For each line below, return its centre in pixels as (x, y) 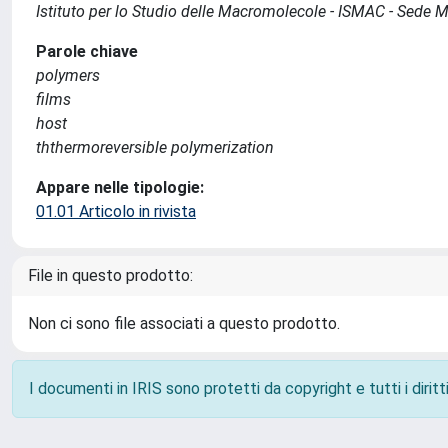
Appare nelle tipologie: (120, 187)
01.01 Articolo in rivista (116, 211)
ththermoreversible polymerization (155, 147)
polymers (68, 75)
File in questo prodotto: (110, 275)
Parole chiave (87, 51)
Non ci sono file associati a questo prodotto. (184, 323)
